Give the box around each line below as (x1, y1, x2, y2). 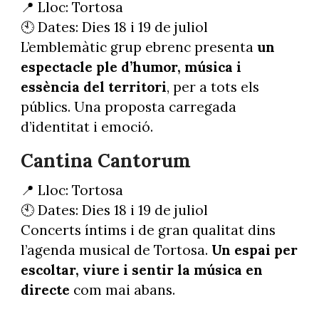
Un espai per (211, 241, 298, 258)
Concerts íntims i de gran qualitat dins (20, 221, 276, 239)
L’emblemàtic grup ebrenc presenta (20, 38, 257, 56)
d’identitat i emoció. (20, 118, 153, 136)
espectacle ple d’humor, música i (20, 58, 241, 76)
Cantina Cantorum (20, 148, 191, 172)
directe (20, 281, 70, 298)
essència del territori (20, 78, 167, 96)
